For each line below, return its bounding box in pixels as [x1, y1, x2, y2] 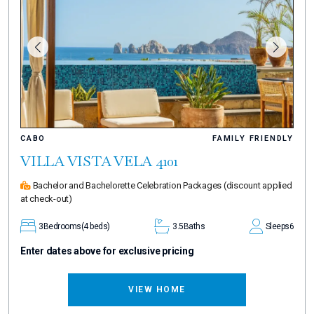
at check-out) [20, 193, 72, 205]
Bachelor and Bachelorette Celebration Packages [30, 180, 224, 191]
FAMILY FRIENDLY [212, 134, 294, 144]
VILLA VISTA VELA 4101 [20, 152, 178, 171]
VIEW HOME [128, 285, 186, 295]
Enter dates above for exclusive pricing [20, 245, 194, 257]
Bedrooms [43, 221, 81, 232]
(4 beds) [81, 221, 110, 232]
